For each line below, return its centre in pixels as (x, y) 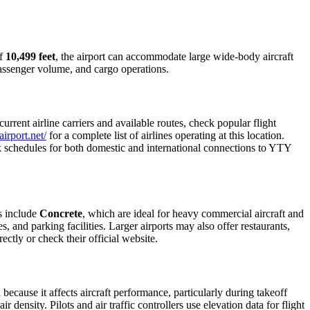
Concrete (61, 214)
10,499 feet (30, 57)
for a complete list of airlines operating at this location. (165, 135)
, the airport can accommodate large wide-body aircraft (174, 57)
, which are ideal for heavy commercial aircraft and (193, 214)
